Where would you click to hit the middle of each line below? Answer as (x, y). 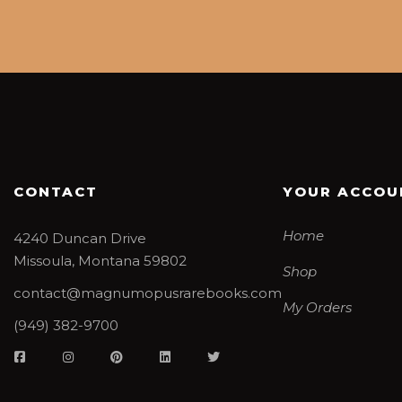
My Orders (317, 308)
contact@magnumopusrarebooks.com (148, 293)
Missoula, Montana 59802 (100, 261)
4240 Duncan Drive (80, 239)
